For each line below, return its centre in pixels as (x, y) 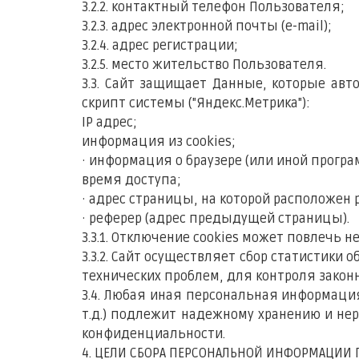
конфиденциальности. (153, 334)
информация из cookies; (159, 142)
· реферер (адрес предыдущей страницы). (216, 219)
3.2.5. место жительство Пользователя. (204, 65)
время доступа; (131, 180)
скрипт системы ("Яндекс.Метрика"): (196, 103)
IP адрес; (109, 123)
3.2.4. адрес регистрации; (160, 46)
